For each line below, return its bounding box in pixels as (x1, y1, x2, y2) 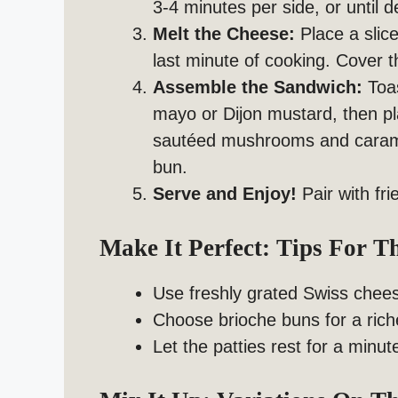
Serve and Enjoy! (153, 184, 297, 204)
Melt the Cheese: (153, 24, 295, 44)
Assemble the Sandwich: (153, 77, 362, 98)
